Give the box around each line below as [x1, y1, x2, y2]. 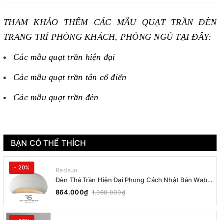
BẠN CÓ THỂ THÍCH [11, 138, 86, 148]
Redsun [55, 166, 78, 174]
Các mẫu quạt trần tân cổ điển [13, 72, 127, 82]
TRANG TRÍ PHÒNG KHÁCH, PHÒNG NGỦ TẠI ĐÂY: [3, 32, 212, 42]
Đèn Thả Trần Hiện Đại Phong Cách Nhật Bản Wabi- [55, 175, 212, 184]
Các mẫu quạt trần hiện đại [13, 52, 115, 62]
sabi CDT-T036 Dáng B [55, 184, 125, 192]
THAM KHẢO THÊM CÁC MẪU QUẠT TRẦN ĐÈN [3, 17, 217, 27]
